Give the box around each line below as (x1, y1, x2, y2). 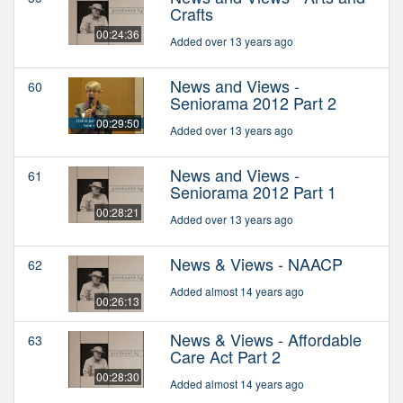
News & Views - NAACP (170, 252, 343, 276)
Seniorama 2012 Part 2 (170, 91, 336, 115)
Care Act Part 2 (170, 345, 281, 369)
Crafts (170, 2, 213, 26)
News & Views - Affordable (170, 327, 362, 352)
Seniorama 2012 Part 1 (170, 180, 336, 204)
